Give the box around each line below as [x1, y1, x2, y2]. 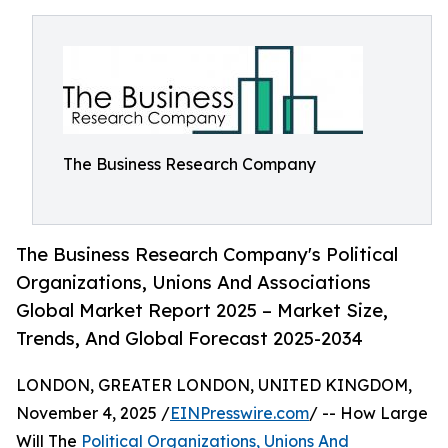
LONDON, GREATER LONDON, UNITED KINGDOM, [16, 375, 412, 396]
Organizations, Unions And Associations [16, 271, 371, 294]
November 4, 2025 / [16, 403, 170, 424]
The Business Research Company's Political [16, 243, 398, 266]
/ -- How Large [309, 403, 428, 424]
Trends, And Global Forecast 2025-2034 [16, 327, 363, 350]
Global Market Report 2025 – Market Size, [16, 299, 388, 322]
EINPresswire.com [170, 403, 309, 424]
